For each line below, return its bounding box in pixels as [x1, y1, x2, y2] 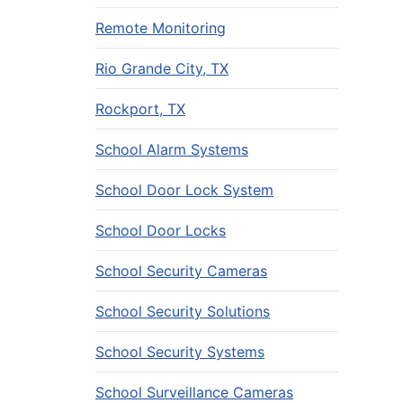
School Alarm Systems [95, 140, 248, 158]
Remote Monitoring [95, 19, 226, 37]
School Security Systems [95, 343, 264, 361]
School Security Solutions [95, 302, 270, 320]
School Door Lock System [95, 181, 273, 199]
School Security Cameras [95, 262, 267, 280]
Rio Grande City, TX [95, 59, 228, 77]
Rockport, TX [95, 100, 185, 118]
